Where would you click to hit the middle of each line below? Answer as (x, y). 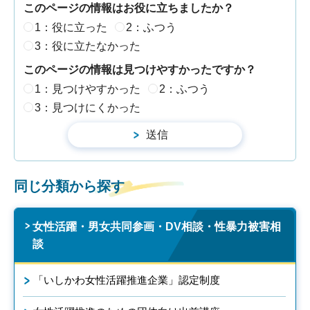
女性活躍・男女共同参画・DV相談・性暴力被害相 (157, 227)
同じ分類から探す (69, 186)
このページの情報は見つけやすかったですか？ (140, 69)
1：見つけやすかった (88, 89)
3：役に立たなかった (88, 46)
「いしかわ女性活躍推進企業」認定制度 (127, 280)
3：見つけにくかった (88, 108)
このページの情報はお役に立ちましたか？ (129, 8)
